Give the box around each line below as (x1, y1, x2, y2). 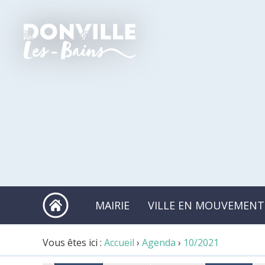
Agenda (142, 236, 176, 250)
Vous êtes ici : (43, 236, 104, 250)
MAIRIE (95, 198, 130, 213)
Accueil (104, 236, 134, 250)
